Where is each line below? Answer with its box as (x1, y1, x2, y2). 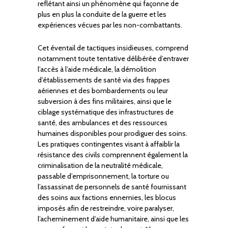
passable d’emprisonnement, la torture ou (38, 172, 169, 181)
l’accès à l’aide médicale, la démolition (38, 65, 156, 74)
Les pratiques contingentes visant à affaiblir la (38, 139, 180, 149)
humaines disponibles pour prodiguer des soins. (38, 129, 187, 138)
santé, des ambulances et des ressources (38, 118, 167, 128)
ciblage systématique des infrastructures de (38, 107, 174, 117)
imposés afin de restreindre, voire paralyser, (38, 204, 174, 213)
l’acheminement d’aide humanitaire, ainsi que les (38, 214, 189, 224)
